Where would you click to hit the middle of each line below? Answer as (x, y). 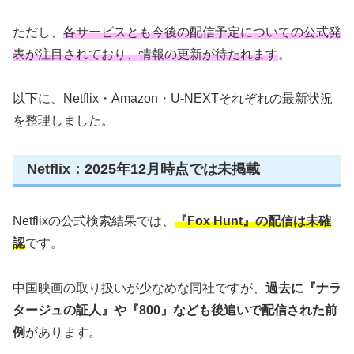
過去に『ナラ (303, 288)
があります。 (63, 332)
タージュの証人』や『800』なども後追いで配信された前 (175, 310)
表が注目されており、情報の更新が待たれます (145, 54)
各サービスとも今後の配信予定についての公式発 (202, 32)
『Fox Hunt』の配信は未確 (253, 220)
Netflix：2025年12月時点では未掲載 (143, 169)
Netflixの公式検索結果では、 (94, 220)
